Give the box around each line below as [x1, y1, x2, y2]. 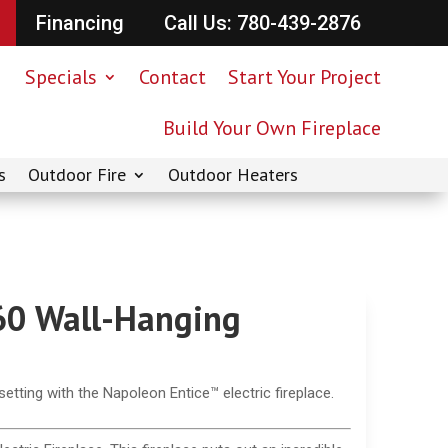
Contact [138, 63, 206, 90]
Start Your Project [227, 63, 381, 90]
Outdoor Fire [28, 163, 126, 187]
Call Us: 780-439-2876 [163, 11, 361, 35]
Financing [35, 11, 124, 35]
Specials [24, 63, 97, 90]
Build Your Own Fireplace [162, 114, 381, 141]
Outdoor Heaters [168, 163, 298, 187]
